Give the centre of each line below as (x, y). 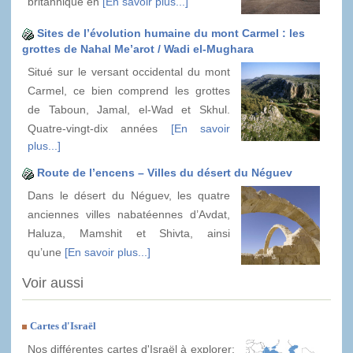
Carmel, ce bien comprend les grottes (129, 91)
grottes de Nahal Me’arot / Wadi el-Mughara (138, 49)
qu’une (46, 253)
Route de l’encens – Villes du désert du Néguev (165, 173)
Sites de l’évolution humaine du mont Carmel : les (171, 33)
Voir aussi (53, 283)
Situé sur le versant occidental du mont (129, 72)
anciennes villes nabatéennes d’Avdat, (129, 215)
